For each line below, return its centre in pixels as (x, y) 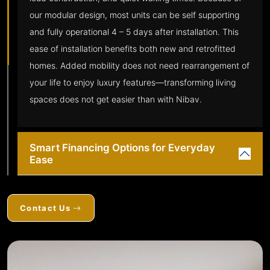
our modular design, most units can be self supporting (134, 15)
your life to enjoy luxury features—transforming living (133, 82)
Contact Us (47, 208)
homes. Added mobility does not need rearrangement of (140, 65)
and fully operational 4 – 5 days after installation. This (134, 32)
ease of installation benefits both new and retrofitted (133, 49)
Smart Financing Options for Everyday (122, 147)
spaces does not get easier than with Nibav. (116, 99)
